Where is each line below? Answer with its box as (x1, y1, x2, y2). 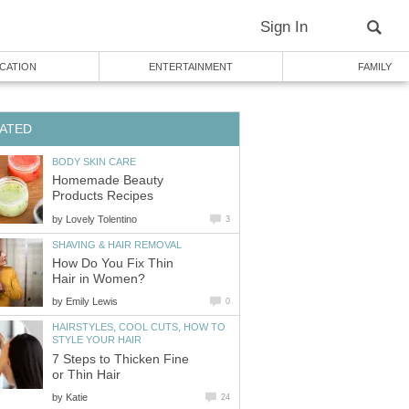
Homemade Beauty (52, 173, 163, 188)
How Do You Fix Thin (52, 257, 173, 271)
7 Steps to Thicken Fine (52, 351, 189, 366)
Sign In (260, 18, 308, 36)
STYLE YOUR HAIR (52, 334, 142, 346)
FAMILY (357, 61, 392, 72)
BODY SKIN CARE (52, 155, 136, 167)
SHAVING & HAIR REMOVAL (52, 238, 182, 250)
